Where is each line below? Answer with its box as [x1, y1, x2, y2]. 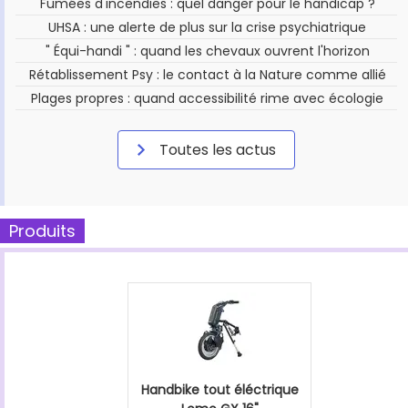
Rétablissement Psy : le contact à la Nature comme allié [28, 65, 386, 84]
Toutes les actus [156, 138, 276, 160]
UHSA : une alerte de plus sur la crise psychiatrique [48, 17, 367, 36]
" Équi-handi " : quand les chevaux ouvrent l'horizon [45, 41, 370, 60]
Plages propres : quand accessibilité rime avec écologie [31, 88, 384, 107]
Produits [9, 219, 76, 242]
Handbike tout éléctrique [140, 380, 299, 399]
